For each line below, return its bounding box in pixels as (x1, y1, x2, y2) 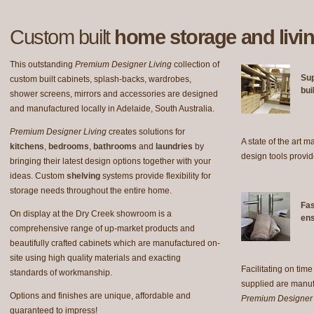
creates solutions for (107, 127, 185, 137)
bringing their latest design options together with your (10, 156, 211, 166)
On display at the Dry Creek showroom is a (10, 209, 172, 219)
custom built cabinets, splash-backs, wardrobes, (10, 74, 191, 84)
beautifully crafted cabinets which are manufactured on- (10, 238, 220, 248)
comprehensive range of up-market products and (10, 224, 195, 233)
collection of (174, 60, 219, 69)
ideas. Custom (10, 171, 67, 181)
